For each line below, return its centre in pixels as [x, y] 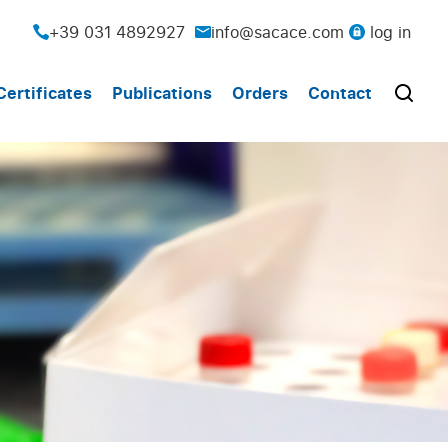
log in [390, 32]
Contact [340, 93]
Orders [260, 93]
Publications [162, 93]
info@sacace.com [277, 32]
